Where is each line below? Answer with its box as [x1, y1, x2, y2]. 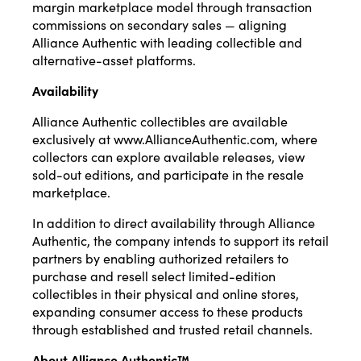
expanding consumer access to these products [32, 302, 303, 321]
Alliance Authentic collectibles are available [32, 112, 288, 131]
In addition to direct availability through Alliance [32, 214, 315, 232]
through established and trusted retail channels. [32, 320, 313, 338]
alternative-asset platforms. [32, 51, 196, 69]
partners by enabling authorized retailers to [32, 249, 288, 268]
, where [275, 130, 317, 148]
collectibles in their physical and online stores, [32, 284, 299, 303]
